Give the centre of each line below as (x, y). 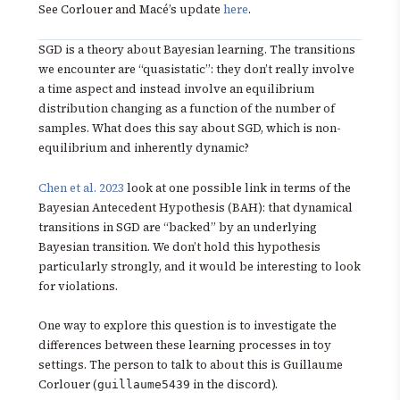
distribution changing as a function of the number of (187, 109)
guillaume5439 (144, 385)
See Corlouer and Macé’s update (131, 9)
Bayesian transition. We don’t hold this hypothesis (179, 246)
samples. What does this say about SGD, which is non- (190, 129)
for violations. (78, 286)
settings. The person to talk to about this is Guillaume (191, 365)
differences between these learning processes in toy (185, 346)
